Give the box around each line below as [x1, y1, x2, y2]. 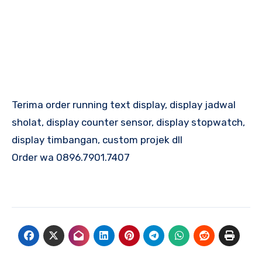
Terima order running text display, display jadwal [12, 98, 236, 111]
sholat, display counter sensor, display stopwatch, [12, 116, 245, 128]
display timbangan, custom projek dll [12, 133, 182, 146]
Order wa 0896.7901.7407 [12, 151, 130, 163]
